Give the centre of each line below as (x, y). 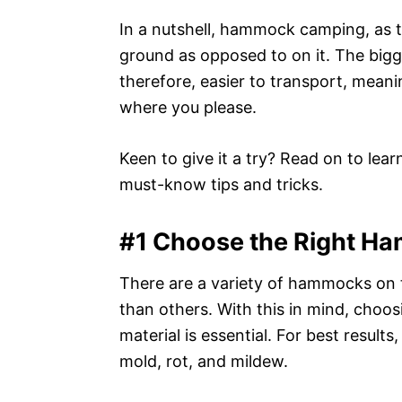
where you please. (188, 108)
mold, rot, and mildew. (204, 362)
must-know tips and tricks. (221, 185)
